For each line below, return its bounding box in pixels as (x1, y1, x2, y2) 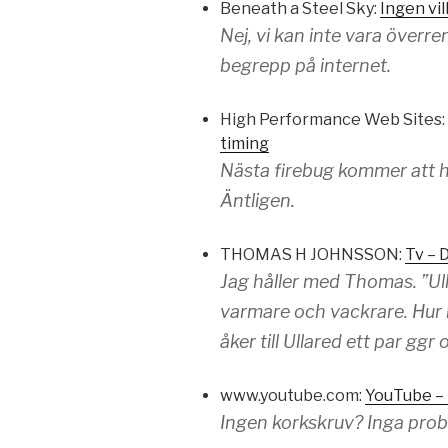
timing (220, 134, 269, 154)
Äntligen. (220, 190, 295, 212)
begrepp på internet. (220, 55, 391, 77)
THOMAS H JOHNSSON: (220, 245, 405, 265)
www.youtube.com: (220, 386, 365, 406)
